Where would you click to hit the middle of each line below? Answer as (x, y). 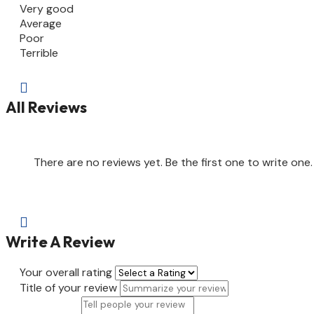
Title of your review (68, 287)
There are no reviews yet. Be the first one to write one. (173, 163)
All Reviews (46, 108)
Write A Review (60, 242)
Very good (47, 9)
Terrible (39, 53)
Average (41, 24)
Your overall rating (66, 272)
